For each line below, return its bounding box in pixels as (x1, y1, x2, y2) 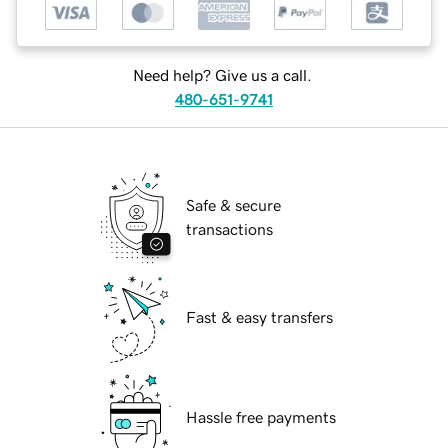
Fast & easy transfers (186, 309, 333, 326)
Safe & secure (186, 197, 281, 214)
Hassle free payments (186, 409, 336, 426)
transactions (186, 221, 273, 238)
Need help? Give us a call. (132, 67, 312, 84)
